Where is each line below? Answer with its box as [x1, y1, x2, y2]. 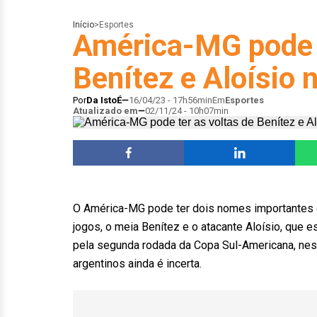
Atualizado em [73, 105, 138, 116]
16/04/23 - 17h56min [129, 95, 212, 105]
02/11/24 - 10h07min [145, 105, 229, 116]
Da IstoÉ [86, 95, 122, 105]
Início [73, 20, 94, 30]
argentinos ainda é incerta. [73, 257, 202, 270]
